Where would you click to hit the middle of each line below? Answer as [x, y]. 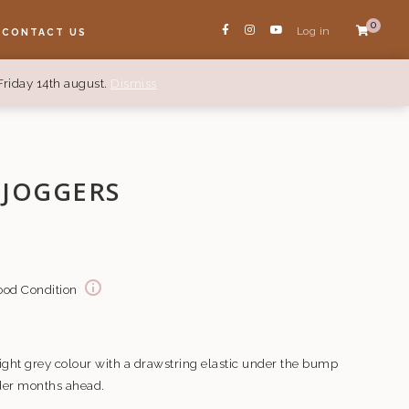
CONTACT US [45, 31]
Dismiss [134, 83]
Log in [313, 31]
